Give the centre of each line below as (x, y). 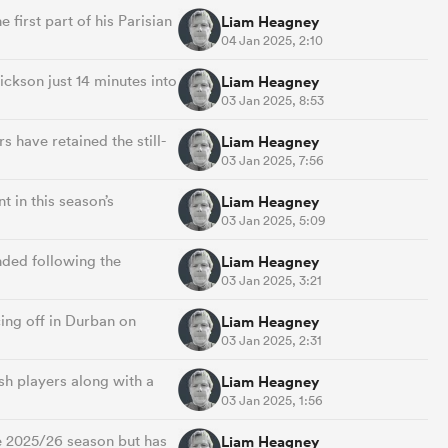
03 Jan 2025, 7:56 (272, 160)
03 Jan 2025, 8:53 (272, 100)
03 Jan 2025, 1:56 (272, 400)
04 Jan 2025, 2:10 (272, 40)
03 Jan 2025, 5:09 (273, 220)
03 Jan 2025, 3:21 (271, 280)
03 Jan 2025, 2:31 (271, 340)
